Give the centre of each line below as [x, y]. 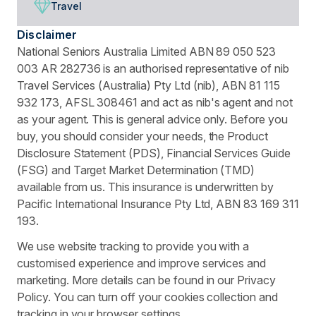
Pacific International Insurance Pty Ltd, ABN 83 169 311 [158, 203]
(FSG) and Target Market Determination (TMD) [136, 170]
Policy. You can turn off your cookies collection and [147, 297]
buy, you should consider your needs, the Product [143, 136]
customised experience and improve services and [142, 263]
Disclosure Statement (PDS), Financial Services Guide [154, 153]
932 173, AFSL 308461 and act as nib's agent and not [155, 102]
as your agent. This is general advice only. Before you [152, 119]
